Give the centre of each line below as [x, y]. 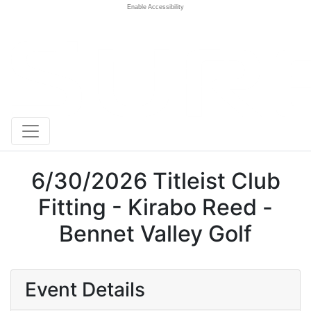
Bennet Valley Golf [155, 234]
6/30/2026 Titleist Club [155, 181]
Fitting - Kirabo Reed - [155, 207]
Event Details [85, 289]
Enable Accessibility [155, 7]
